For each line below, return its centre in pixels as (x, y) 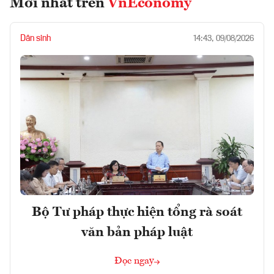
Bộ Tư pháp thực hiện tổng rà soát (137, 213)
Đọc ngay (134, 261)
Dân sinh (35, 39)
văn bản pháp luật (137, 233)
